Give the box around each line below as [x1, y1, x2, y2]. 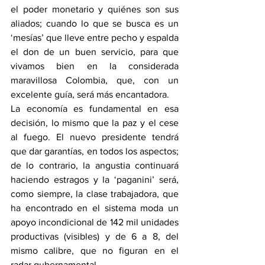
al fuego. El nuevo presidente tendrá [11, 132, 179, 143]
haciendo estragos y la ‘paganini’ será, [11, 174, 179, 185]
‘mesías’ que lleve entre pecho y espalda [11, 33, 179, 43]
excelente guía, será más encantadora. [11, 89, 169, 100]
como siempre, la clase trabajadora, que [11, 189, 179, 199]
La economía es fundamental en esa [11, 104, 179, 114]
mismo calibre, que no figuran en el [11, 245, 179, 256]
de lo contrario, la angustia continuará [11, 160, 179, 171]
